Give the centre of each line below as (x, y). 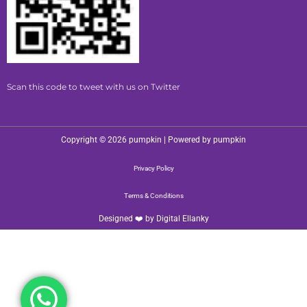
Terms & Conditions (153, 195)
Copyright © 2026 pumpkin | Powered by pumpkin (153, 139)
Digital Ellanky (182, 218)
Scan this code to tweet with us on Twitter (94, 87)
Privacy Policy (153, 168)
